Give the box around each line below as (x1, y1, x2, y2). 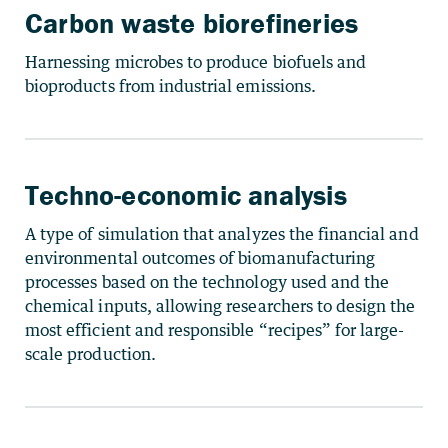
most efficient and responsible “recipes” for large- (25, 320, 405, 340)
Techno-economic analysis (25, 178, 347, 212)
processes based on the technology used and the (25, 272, 390, 292)
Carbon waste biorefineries (25, 5, 359, 40)
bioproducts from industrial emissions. (25, 75, 316, 96)
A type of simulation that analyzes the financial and (25, 224, 419, 244)
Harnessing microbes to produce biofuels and (25, 51, 367, 72)
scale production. (25, 344, 156, 364)
